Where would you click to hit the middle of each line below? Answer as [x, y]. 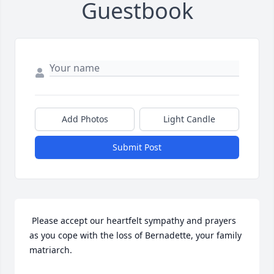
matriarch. [52, 250]
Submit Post [137, 147]
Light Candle [189, 119]
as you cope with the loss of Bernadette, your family [135, 235]
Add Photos [85, 119]
